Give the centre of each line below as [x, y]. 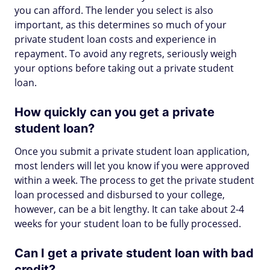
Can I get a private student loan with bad [134, 253]
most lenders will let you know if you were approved [132, 166]
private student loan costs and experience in [115, 39]
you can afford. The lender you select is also [114, 10]
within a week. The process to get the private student [134, 180]
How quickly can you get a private [115, 112]
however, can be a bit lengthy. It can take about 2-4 [129, 209]
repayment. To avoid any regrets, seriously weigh [126, 54]
